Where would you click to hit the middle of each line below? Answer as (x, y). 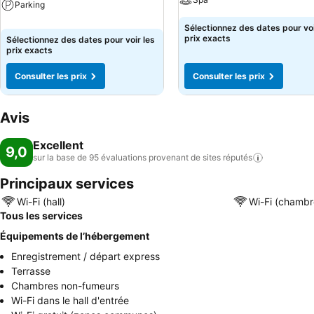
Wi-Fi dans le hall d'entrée (70, 300)
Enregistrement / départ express (86, 256)
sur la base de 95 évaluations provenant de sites (127, 157)
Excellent (58, 145)
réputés (238, 157)
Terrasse (31, 271)
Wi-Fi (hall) (41, 201)
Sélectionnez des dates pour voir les (81, 40)
